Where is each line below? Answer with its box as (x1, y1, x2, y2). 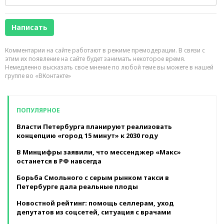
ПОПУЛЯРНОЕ (16, 105, 60, 114)
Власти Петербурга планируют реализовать (16, 121, 172, 131)
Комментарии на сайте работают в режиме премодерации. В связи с (5, 45, 205, 54)
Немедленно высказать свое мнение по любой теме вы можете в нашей (5, 62, 213, 71)
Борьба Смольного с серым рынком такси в (16, 172, 169, 182)
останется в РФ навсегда (16, 156, 101, 165)
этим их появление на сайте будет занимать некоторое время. (5, 54, 185, 63)
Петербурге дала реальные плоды (16, 181, 138, 191)
